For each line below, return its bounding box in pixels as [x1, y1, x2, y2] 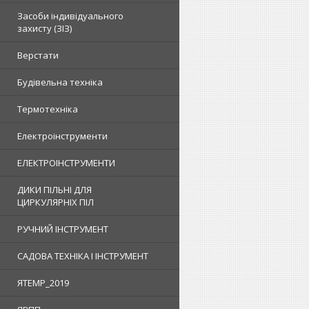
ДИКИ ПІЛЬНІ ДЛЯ [17, 183, 92, 196]
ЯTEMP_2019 [17, 277, 69, 289]
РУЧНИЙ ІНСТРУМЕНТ [17, 223, 108, 235]
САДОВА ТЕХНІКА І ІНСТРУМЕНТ [17, 250, 148, 262]
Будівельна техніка [17, 76, 103, 88]
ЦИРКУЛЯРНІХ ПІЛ [17, 196, 94, 208]
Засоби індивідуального [17, 10, 123, 22]
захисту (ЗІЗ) [17, 22, 72, 34]
